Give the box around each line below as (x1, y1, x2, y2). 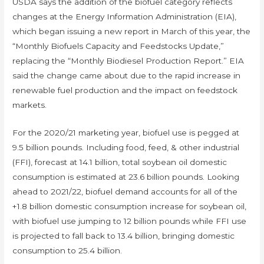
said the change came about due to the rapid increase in (12, 71, 241, 81)
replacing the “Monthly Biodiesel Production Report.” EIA (12, 56, 245, 66)
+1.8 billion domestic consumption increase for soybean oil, (12, 201, 247, 211)
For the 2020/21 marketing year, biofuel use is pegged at (12, 127, 240, 137)
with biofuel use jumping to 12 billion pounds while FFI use (12, 216, 247, 226)
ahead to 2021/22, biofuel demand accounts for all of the (12, 186, 238, 196)
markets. (12, 100, 52, 110)
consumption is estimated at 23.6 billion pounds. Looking (12, 171, 240, 181)
